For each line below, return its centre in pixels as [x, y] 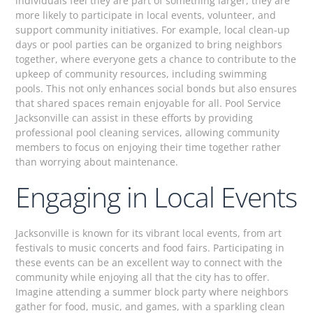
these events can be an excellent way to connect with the [149, 262]
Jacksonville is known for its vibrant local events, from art [149, 233]
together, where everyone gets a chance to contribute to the [156, 59]
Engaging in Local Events [156, 197]
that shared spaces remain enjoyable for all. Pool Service [148, 103]
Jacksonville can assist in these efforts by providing [134, 117]
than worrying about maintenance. [97, 161]
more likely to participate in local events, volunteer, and [146, 15]
